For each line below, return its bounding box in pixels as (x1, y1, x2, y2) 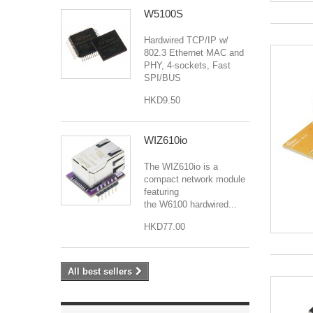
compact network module (144, 173, 245, 184)
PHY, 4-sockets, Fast (144, 59, 231, 71)
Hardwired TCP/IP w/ (144, 34, 228, 45)
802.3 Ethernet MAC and (144, 47, 244, 58)
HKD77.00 (144, 221, 185, 232)
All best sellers (68, 265, 132, 277)
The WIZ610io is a (144, 161, 218, 172)
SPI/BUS (144, 72, 181, 83)
